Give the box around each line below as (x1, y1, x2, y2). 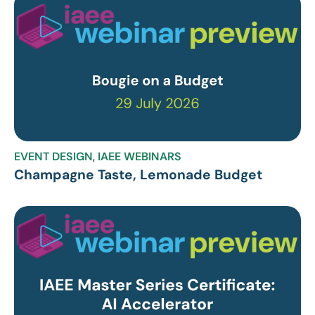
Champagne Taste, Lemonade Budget (14, 165, 262, 184)
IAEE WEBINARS (98, 148, 181, 164)
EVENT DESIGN (14, 148, 93, 164)
